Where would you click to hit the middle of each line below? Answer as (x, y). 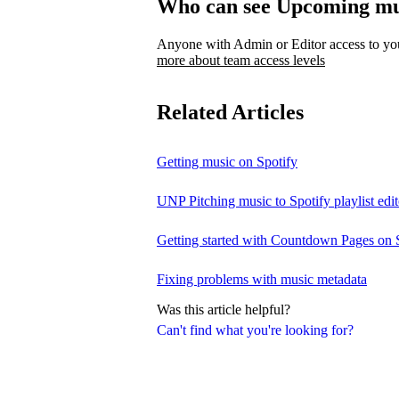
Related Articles (230, 112)
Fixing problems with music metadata (262, 279)
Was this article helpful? (224, 309)
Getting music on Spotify (227, 161)
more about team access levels (241, 60)
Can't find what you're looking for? (255, 330)
